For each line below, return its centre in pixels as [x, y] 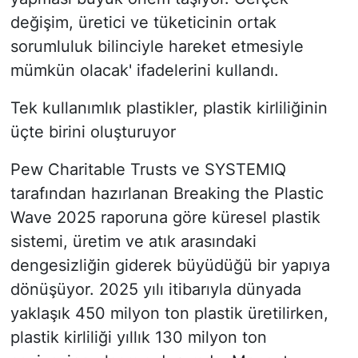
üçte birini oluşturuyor [93, 132]
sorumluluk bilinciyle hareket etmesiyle [157, 47]
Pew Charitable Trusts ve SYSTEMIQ [148, 170]
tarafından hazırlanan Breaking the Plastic [167, 194]
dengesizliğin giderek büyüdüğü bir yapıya [170, 266]
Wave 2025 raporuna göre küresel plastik [165, 218]
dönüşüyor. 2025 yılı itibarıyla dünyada [155, 290]
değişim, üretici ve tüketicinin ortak [143, 23]
